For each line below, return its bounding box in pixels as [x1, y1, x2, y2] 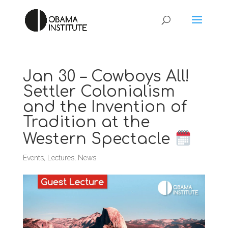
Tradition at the [22, 114, 150, 131]
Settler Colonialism [22, 83, 175, 100]
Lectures [47, 154, 74, 162]
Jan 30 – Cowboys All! [22, 68, 189, 85]
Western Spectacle [22, 131, 175, 148]
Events [22, 154, 44, 162]
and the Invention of [22, 99, 187, 116]
